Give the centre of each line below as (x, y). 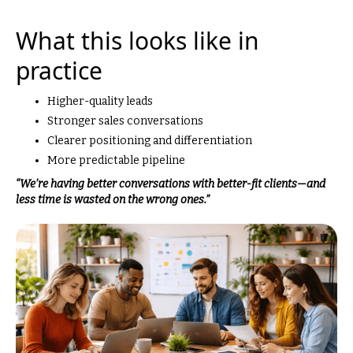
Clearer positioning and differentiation (150, 140)
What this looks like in (137, 40)
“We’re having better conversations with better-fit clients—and (171, 184)
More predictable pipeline (116, 160)
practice (59, 70)
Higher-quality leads (100, 101)
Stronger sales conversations (125, 121)
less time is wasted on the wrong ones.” (113, 199)
